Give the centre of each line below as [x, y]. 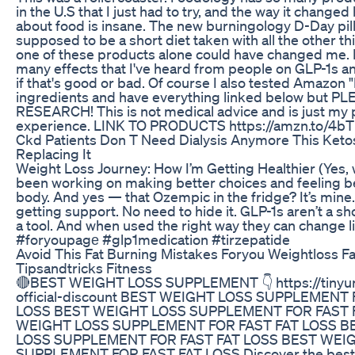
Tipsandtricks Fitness [84, 267]
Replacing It [53, 153]
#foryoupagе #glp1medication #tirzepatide [153, 239]
